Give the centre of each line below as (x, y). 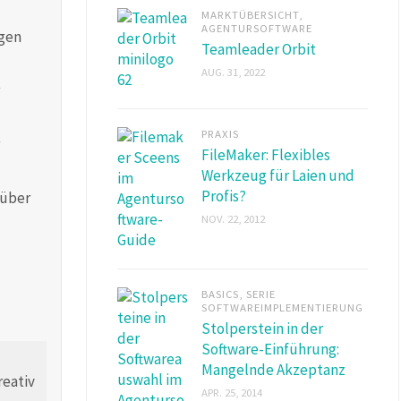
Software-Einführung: (270, 349)
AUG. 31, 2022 (233, 71)
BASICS (220, 293)
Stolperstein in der (262, 328)
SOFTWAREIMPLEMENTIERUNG (282, 307)
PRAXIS (220, 133)
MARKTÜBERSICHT (250, 14)
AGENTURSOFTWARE (257, 27)
